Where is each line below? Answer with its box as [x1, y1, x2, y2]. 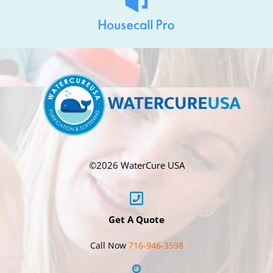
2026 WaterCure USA [96, 159, 185, 172]
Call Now [90, 239, 129, 252]
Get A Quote [108, 213, 165, 226]
